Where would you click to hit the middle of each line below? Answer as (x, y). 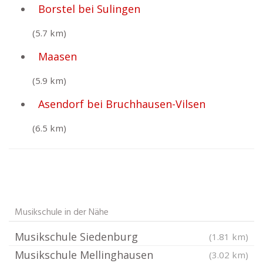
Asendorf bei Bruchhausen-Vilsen (122, 104)
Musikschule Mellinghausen (84, 255)
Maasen (58, 56)
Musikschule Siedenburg (76, 237)
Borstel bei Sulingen (89, 9)
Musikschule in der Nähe (62, 213)
